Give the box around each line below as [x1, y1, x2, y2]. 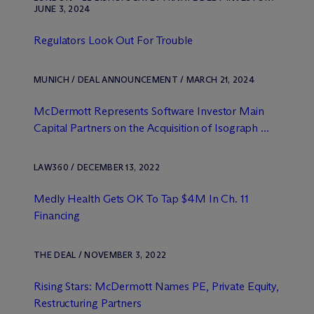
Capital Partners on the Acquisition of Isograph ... [34, 121, 269, 135]
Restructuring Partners [34, 296, 142, 310]
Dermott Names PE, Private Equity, [111, 280, 280, 293]
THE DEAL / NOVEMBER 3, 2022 [34, 250, 167, 260]
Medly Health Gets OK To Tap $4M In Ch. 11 [34, 192, 249, 205]
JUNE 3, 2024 [34, 4, 90, 14]
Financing [34, 209, 81, 222]
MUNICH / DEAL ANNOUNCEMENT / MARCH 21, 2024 [34, 74, 254, 85]
